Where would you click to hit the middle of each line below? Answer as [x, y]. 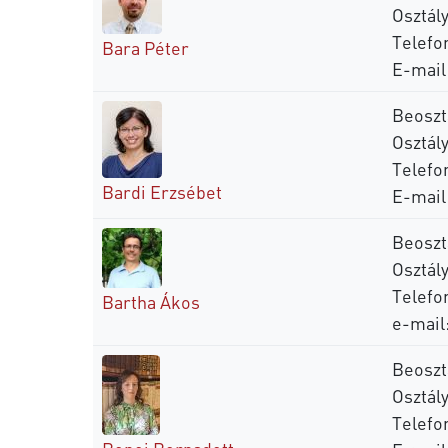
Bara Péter [145, 47]
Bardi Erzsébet [162, 191]
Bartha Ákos [151, 301]
